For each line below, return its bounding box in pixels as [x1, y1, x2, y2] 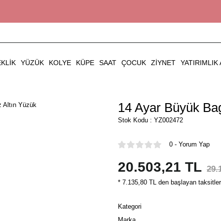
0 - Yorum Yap [169, 141, 210, 148]
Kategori [118, 203, 142, 210]
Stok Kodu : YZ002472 [118, 116, 183, 124]
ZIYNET [151, 59, 176, 67]
